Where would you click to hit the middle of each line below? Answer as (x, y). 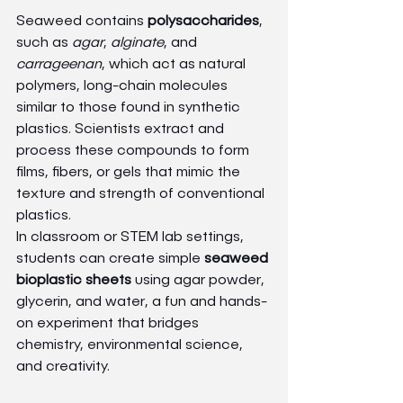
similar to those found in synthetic (130, 107)
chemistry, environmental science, (131, 345)
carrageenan (59, 64)
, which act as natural (175, 64)
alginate (137, 43)
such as (44, 43)
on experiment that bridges (109, 323)
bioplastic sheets (74, 280)
